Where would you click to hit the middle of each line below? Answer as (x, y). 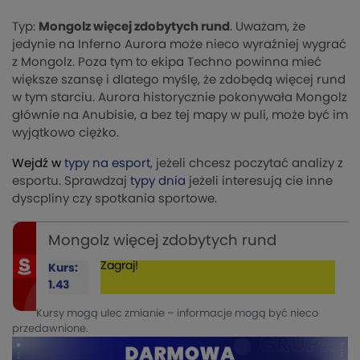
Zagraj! (119, 266)
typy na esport (107, 164)
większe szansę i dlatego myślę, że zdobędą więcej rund (179, 80)
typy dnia (158, 182)
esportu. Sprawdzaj (71, 182)
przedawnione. (50, 329)
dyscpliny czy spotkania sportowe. (116, 199)
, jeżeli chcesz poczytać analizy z (247, 164)
